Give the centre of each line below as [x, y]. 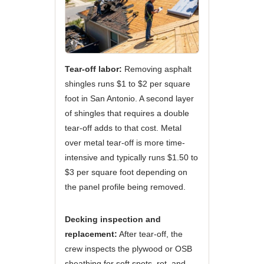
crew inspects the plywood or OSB [128, 249]
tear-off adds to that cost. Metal [123, 128]
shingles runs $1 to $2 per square [127, 84]
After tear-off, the [150, 234]
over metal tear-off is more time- [125, 143]
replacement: [91, 234]
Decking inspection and [113, 219]
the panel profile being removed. [125, 187]
